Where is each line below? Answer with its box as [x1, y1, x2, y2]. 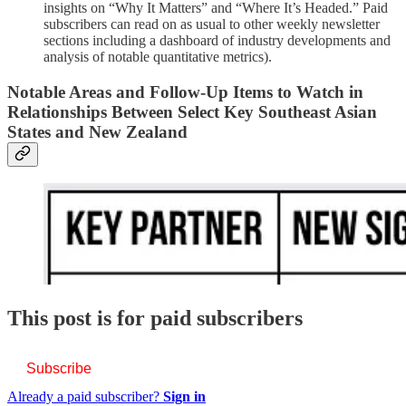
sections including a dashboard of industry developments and [43, 32, 391, 48]
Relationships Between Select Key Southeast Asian [7, 101, 377, 121]
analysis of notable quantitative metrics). [43, 48, 272, 64]
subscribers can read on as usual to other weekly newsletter [43, 15, 380, 32]
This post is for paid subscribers [7, 306, 303, 331]
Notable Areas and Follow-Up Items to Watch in [7, 82, 363, 101]
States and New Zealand [7, 121, 188, 141]
